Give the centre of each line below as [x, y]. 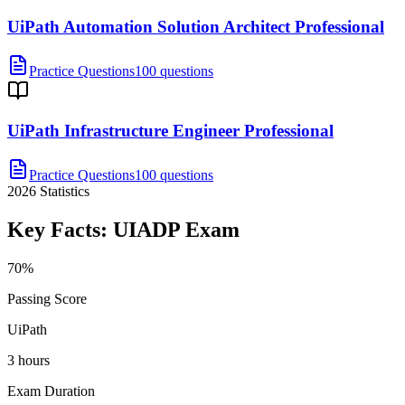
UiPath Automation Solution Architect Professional [196, 27]
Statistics [63, 192]
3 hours [28, 360]
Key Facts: [60, 230]
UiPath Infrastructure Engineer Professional [170, 131]
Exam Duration [51, 391]
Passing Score [47, 299]
